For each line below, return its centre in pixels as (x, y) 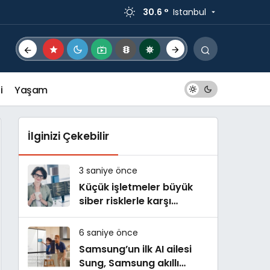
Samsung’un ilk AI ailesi (135, 249)
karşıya (97, 215)
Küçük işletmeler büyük (121, 187)
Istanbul (190, 12)
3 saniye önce (108, 171)
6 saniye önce (108, 233)
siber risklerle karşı (125, 201)
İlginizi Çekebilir (68, 136)
